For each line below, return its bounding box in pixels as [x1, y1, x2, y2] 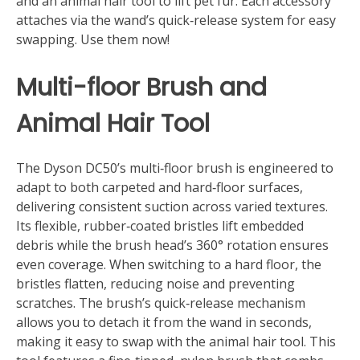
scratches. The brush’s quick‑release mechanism [16, 293, 305, 312]
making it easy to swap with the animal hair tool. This [16, 332, 336, 350]
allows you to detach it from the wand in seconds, [16, 313, 312, 331]
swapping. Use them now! [16, 31, 170, 49]
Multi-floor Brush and [16, 70, 267, 105]
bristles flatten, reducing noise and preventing [16, 274, 295, 292]
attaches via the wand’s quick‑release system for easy [16, 11, 336, 30]
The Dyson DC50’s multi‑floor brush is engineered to [16, 158, 333, 177]
